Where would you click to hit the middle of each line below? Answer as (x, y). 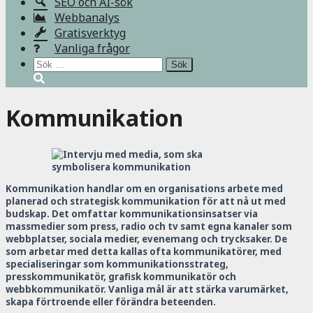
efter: (47, 79)
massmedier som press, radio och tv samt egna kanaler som (149, 227)
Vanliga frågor (92, 49)
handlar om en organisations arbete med (185, 189)
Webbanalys (87, 18)
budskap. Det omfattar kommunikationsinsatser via (132, 214)
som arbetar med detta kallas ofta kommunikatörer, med (144, 252)
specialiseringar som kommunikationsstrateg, (117, 264)
